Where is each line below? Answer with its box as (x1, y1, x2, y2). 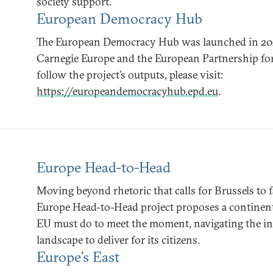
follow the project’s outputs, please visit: (37, 68, 223, 82)
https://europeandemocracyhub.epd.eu (37, 84, 218, 98)
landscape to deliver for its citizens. (37, 233, 200, 247)
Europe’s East (37, 247, 119, 266)
